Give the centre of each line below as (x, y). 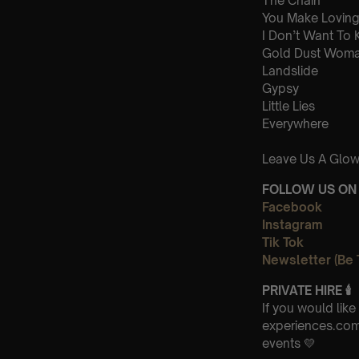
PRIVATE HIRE (302, 290)
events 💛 (289, 343)
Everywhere (295, 123)
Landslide (290, 71)
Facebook (292, 207)
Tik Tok (283, 242)
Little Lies (288, 106)
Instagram (292, 224)
